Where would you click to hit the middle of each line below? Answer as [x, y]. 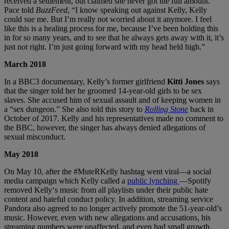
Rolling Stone [166, 109]
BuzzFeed [52, 10]
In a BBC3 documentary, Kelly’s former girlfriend [86, 81]
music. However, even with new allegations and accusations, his [107, 217]
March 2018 [25, 64]
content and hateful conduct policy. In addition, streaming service [109, 199]
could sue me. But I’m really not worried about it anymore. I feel [108, 19]
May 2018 [21, 154]
